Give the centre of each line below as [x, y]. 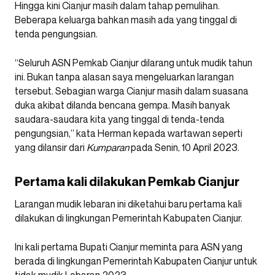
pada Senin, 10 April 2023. [184, 148]
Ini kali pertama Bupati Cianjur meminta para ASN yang [129, 247]
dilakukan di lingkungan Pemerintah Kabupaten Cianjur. [129, 218]
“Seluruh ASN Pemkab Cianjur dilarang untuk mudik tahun [134, 63]
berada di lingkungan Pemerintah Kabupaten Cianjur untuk [136, 261]
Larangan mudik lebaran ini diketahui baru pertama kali [128, 204]
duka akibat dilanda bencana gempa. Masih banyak [122, 105]
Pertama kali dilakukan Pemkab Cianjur [127, 182]
